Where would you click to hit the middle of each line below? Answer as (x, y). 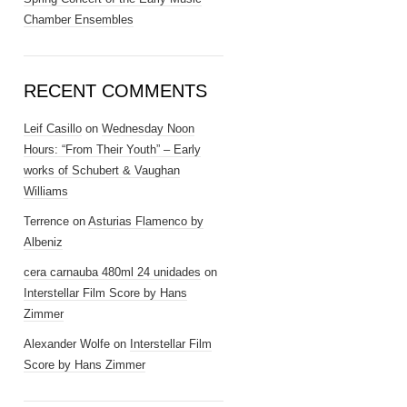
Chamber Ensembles (79, 20)
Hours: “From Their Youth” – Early (112, 149)
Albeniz (43, 242)
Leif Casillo (53, 129)
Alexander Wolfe (67, 344)
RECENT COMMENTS (115, 91)
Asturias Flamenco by (146, 221)
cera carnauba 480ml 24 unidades (112, 272)
